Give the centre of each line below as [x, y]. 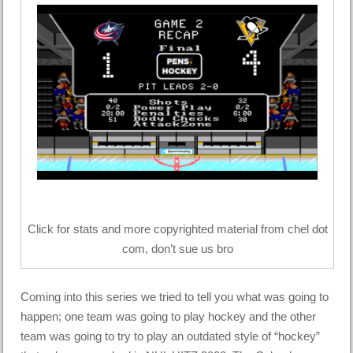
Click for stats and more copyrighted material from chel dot [177, 229]
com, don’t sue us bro [177, 249]
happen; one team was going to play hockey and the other [169, 316]
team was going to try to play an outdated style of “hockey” [171, 336]
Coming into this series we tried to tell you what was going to [175, 296]
